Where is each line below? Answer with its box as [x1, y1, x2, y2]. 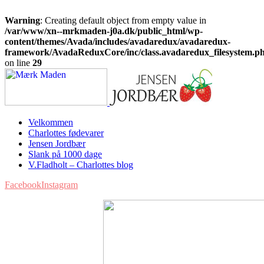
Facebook [5, 180, 41, 190]
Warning [5, 15, 40, 25]
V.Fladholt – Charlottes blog [28, 160, 133, 170]
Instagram [41, 180, 78, 190]
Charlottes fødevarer [28, 128, 104, 138]
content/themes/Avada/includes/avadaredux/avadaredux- [5, 37, 230, 47]
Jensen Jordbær [28, 138, 85, 148]
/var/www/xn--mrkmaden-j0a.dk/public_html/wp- [5, 26, 203, 36]
